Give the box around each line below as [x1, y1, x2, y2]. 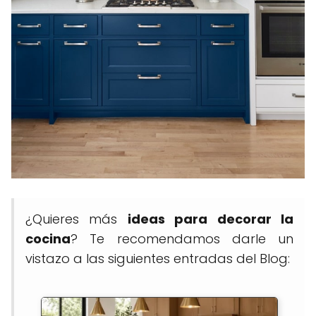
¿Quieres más [25, 209, 128, 228]
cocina [25, 229, 71, 248]
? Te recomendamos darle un [71, 229, 293, 248]
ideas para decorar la [127, 209, 294, 228]
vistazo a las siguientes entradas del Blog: [25, 249, 290, 267]
